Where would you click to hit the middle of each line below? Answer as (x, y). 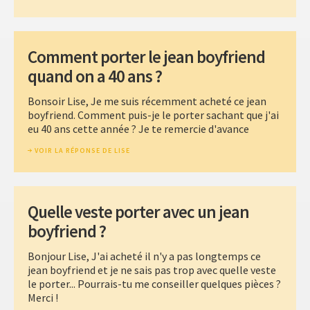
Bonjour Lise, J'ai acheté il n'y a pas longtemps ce (144, 256)
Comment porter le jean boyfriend (146, 57)
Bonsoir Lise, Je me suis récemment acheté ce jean (147, 101)
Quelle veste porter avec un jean (138, 212)
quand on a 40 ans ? (95, 76)
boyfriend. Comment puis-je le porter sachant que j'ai (153, 115)
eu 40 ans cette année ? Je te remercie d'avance (138, 129)
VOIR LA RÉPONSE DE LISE (82, 151)
